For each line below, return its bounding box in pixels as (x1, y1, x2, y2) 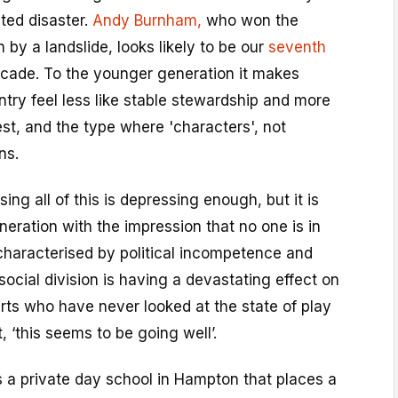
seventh (268, 38, 326, 56)
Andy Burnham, (92, 12, 202, 29)
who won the (202, 12, 298, 29)
